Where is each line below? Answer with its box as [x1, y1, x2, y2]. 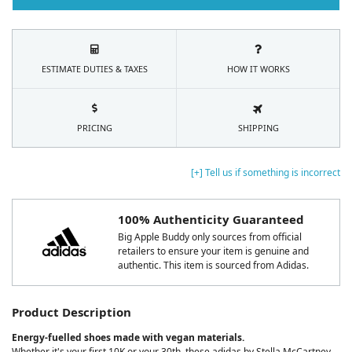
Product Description [12, 304, 131, 321]
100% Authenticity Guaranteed [118, 211, 304, 227]
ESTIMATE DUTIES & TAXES [41, 62, 148, 75]
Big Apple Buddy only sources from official [118, 230, 302, 244]
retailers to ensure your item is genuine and [118, 244, 309, 258]
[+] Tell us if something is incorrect [191, 165, 340, 179]
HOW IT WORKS [226, 62, 290, 75]
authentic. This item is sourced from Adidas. [118, 258, 309, 273]
